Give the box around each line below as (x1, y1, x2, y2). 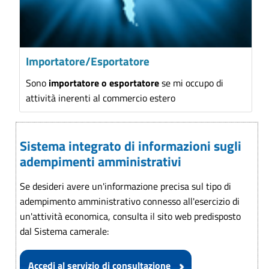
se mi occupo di (159, 75, 223, 90)
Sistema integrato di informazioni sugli (20, 135, 241, 156)
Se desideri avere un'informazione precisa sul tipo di (20, 178, 231, 193)
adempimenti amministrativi (20, 151, 181, 172)
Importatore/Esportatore (26, 52, 150, 70)
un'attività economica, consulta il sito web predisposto (20, 208, 241, 223)
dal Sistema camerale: (20, 223, 109, 238)
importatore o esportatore (49, 75, 159, 90)
